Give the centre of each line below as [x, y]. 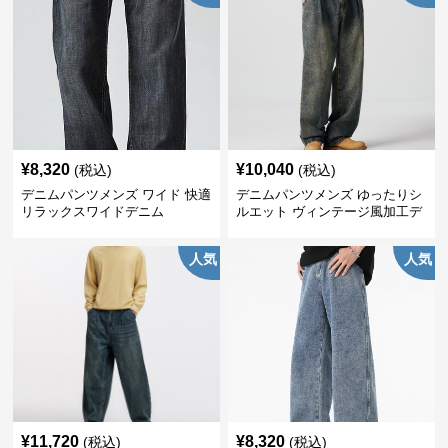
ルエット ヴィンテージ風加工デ [328, 211]
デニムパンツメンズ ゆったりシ [328, 194]
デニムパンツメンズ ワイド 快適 [116, 194]
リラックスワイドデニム [93, 211]
